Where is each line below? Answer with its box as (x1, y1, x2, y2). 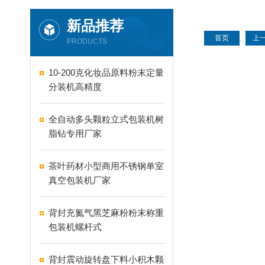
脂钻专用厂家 (49, 128, 102, 138)
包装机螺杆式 (49, 222, 102, 232)
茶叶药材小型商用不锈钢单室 (49, 161, 164, 171)
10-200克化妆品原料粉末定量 (49, 67, 164, 77)
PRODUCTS (67, 37, 107, 46)
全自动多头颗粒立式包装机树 (49, 114, 164, 124)
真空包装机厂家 (49, 175, 111, 185)
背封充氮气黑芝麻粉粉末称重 (49, 208, 164, 218)
